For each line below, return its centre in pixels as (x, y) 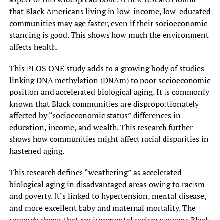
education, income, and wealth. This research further (101, 127)
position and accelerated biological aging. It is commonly (109, 92)
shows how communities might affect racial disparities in (109, 139)
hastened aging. (37, 151)
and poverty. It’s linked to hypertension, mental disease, (108, 196)
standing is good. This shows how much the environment (109, 35)
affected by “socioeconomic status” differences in (95, 115)
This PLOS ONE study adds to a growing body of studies (107, 68)
